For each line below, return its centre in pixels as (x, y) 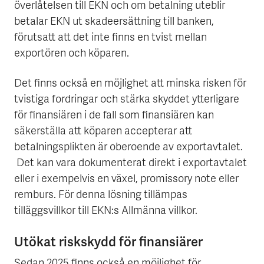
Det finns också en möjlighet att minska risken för (130, 84)
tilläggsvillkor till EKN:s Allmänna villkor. (106, 212)
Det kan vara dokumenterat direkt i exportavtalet (131, 164)
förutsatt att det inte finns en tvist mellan (110, 38)
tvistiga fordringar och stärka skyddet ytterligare (127, 100)
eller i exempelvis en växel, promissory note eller (126, 180)
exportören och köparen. (72, 54)
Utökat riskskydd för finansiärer (108, 242)
